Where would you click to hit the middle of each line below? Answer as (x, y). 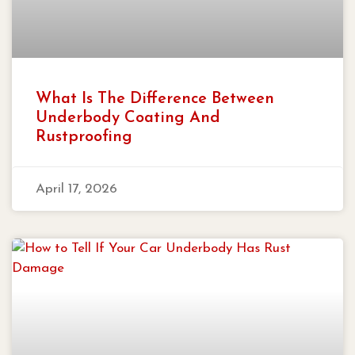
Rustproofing (84, 137)
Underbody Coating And (128, 118)
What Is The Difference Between (155, 99)
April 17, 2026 (76, 189)
